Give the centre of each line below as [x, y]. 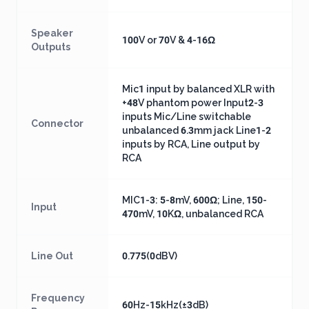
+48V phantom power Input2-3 [193, 103]
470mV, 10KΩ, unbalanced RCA [193, 214]
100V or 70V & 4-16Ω [169, 40]
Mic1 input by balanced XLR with [198, 89]
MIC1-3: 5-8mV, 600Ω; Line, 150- [195, 200]
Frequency [58, 298]
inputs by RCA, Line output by [191, 144]
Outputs [51, 47]
